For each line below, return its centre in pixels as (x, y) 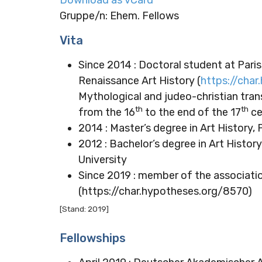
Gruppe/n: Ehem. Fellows (119, 15)
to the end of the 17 (192, 112)
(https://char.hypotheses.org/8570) (165, 191)
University (103, 159)
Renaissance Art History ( (139, 80)
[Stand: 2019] (84, 209)
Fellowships (93, 238)
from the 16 (107, 112)
